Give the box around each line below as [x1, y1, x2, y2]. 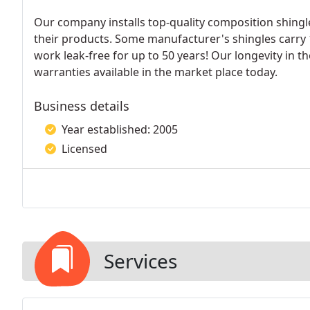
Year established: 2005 [62, 122, 178, 137]
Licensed [62, 141, 107, 156]
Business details [34, 98, 129, 114]
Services [104, 248, 177, 274]
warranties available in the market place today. [34, 64, 277, 80]
